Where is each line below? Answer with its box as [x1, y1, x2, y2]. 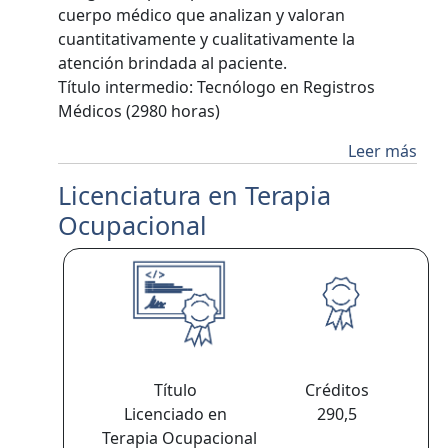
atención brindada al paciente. [58, 52, 296, 74]
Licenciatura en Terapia [58, 178, 332, 212]
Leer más [347, 140, 417, 162]
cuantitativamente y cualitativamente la [58, 28, 356, 50]
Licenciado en [123, 403, 235, 425]
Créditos [304, 379, 377, 401]
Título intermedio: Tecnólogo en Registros [58, 76, 376, 98]
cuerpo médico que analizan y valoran [58, 4, 346, 26]
